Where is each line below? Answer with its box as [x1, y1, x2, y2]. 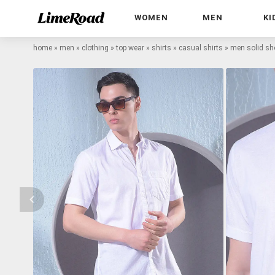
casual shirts [179, 43, 223, 52]
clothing [82, 43, 109, 52]
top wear [116, 43, 144, 52]
